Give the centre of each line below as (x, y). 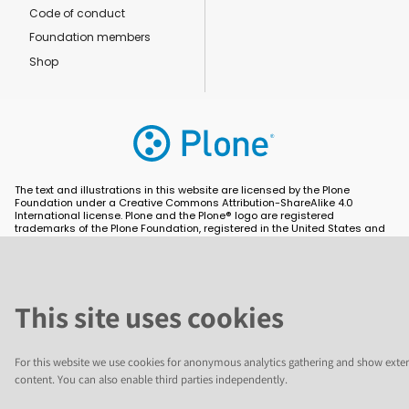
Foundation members (90, 37)
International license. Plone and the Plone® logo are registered (174, 216)
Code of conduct (77, 13)
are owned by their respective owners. (111, 267)
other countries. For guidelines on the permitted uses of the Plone (181, 241)
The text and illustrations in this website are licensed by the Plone (182, 190)
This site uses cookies (149, 316)
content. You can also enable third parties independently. (151, 379)
